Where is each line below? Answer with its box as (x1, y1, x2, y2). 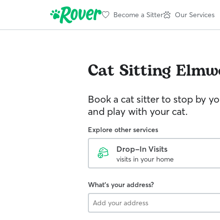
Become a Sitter (113, 10, 163, 19)
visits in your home (116, 155, 174, 164)
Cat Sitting (88, 59, 171, 83)
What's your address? (88, 180, 154, 189)
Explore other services (88, 125, 158, 134)
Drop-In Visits (116, 144, 167, 154)
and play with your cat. (88, 105, 188, 117)
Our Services (175, 10, 215, 19)
